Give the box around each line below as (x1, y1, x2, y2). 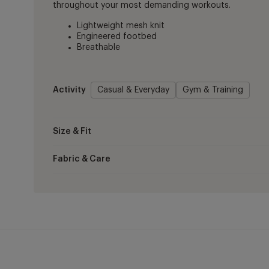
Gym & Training (183, 86, 244, 95)
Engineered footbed (77, 32, 157, 41)
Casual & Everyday (97, 86, 170, 95)
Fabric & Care (53, 155, 111, 164)
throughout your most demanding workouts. (53, 1, 231, 10)
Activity (53, 86, 86, 95)
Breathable (77, 43, 121, 52)
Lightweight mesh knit (77, 22, 165, 31)
